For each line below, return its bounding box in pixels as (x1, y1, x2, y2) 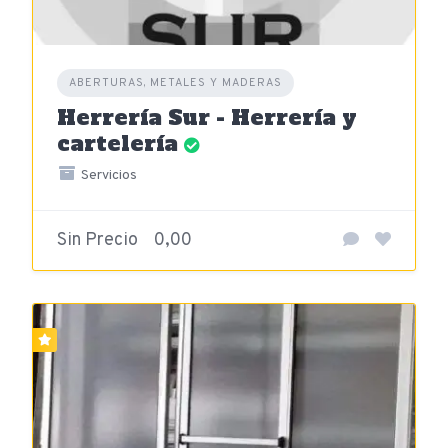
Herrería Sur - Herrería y (57, 103, 357, 132)
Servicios (77, 167, 137, 184)
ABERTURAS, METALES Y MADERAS (69, 76, 282, 90)
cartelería (57, 129, 178, 158)
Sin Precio (57, 229, 138, 252)
